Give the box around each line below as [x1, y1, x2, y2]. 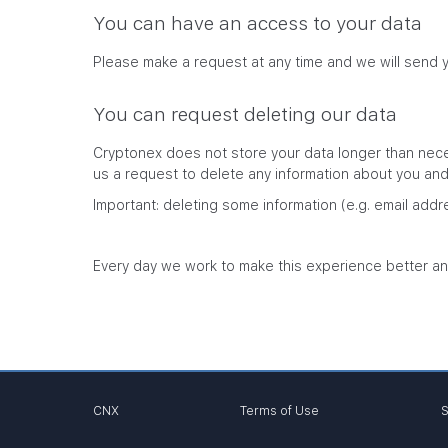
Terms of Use [240, 404, 320, 419]
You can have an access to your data [93, 11, 422, 35]
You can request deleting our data [93, 103, 397, 127]
